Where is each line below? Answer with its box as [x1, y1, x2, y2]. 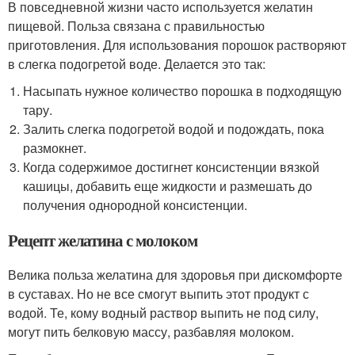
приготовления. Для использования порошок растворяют [8, 36, 346, 54]
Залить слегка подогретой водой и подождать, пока [23, 120, 325, 138]
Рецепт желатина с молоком [8, 228, 197, 252]
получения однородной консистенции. [23, 196, 248, 214]
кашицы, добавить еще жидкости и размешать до [23, 177, 313, 195]
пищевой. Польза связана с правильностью [8, 17, 265, 35]
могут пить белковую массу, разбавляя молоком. [8, 323, 294, 341]
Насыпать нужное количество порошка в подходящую [23, 82, 342, 100]
